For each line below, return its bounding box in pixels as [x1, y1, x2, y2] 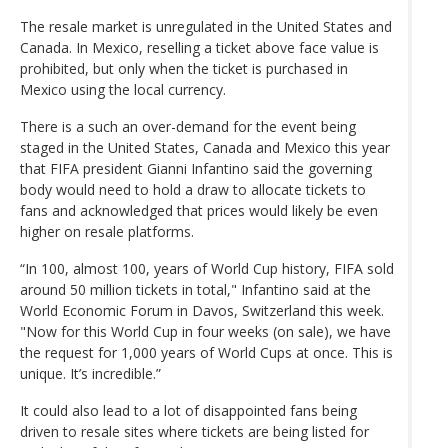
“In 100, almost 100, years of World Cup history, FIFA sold [20, 258, 394, 278]
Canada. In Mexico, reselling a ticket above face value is [20, 37, 379, 57]
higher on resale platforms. [20, 221, 194, 241]
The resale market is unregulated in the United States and [20, 16, 392, 36]
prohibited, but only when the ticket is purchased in [20, 58, 348, 78]
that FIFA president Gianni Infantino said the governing [20, 158, 372, 178]
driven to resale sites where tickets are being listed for [20, 421, 369, 441]
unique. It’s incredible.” [20, 363, 161, 383]
